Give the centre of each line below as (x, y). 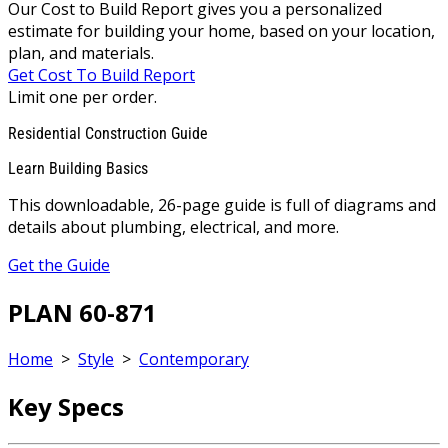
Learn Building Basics (78, 168)
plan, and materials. (81, 52)
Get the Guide (59, 264)
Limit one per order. (82, 96)
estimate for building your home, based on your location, (221, 30)
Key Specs (66, 407)
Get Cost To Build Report (101, 74)
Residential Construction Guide (108, 133)
